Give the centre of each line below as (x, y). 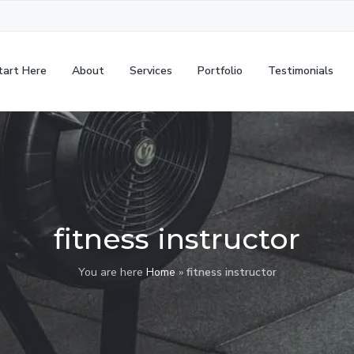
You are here (112, 272)
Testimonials (300, 71)
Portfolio (220, 71)
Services (151, 71)
